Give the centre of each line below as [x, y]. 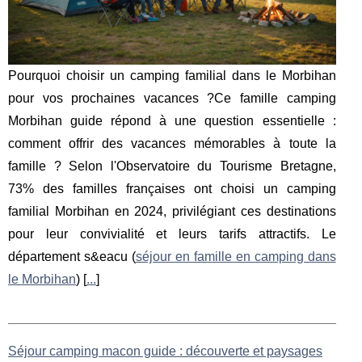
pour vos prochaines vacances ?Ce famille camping [172, 99]
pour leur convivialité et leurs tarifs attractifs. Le [172, 234]
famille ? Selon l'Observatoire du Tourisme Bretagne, [172, 166]
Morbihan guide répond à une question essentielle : [172, 121]
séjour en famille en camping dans [236, 257]
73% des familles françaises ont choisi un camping [172, 189]
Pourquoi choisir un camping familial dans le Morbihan [172, 76]
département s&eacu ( [72, 257]
